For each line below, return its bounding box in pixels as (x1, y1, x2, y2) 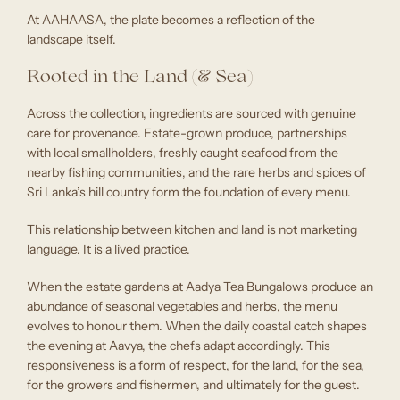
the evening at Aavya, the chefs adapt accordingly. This (27, 337, 330, 354)
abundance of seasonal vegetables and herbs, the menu (27, 298, 337, 315)
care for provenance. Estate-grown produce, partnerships (27, 125, 347, 142)
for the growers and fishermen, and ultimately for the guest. (27, 377, 360, 394)
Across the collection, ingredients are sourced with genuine (27, 105, 356, 122)
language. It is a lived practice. (27, 241, 190, 258)
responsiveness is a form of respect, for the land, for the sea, (27, 357, 364, 374)
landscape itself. (27, 31, 116, 48)
